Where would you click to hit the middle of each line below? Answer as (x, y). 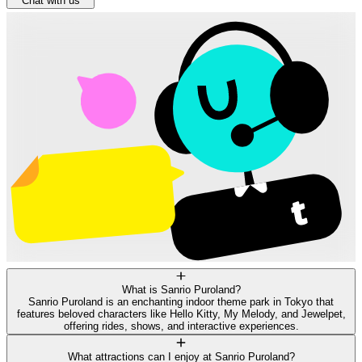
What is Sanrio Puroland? (181, 290)
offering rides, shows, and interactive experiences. (181, 326)
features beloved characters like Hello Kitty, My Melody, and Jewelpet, (181, 314)
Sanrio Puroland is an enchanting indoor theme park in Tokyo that (181, 302)
